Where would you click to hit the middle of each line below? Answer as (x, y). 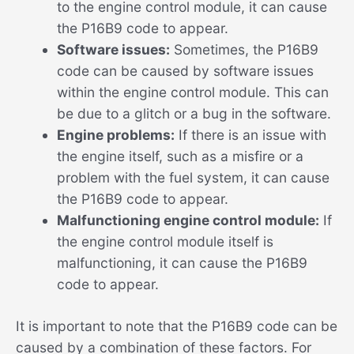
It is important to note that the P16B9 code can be (177, 326)
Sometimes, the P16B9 (244, 49)
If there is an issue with (250, 134)
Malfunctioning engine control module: (188, 220)
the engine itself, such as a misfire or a (180, 156)
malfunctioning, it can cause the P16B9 (182, 262)
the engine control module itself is (165, 241)
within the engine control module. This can (192, 92)
